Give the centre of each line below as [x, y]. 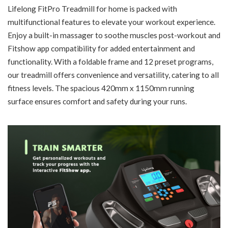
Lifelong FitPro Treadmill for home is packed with [92, 8]
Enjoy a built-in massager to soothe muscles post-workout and [114, 35]
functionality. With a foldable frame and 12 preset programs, [110, 61]
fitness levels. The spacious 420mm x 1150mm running [101, 88]
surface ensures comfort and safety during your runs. [97, 101]
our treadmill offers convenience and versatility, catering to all [113, 75]
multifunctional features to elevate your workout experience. [111, 22]
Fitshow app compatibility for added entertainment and [101, 48]
